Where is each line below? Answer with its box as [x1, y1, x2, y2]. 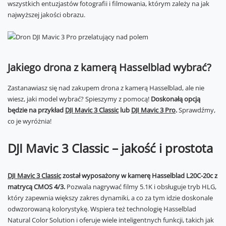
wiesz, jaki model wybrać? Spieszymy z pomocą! [8, 94, 151, 103]
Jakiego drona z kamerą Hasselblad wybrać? [8, 61, 211, 74]
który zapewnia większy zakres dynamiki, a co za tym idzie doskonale [8, 193, 213, 202]
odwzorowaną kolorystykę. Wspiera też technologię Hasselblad [8, 204, 196, 213]
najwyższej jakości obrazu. [8, 10, 85, 19]
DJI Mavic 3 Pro [131, 105, 176, 115]
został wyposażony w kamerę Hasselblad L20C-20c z [61, 171, 217, 180]
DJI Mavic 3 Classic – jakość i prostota [8, 140, 213, 156]
